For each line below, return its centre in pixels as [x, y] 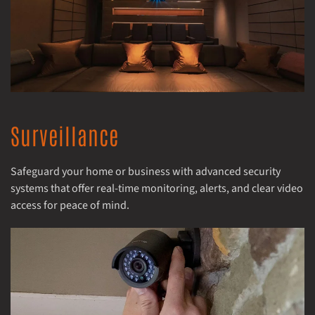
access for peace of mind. [70, 205]
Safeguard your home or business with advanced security [146, 171]
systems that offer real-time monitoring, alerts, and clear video [157, 188]
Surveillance [65, 134]
